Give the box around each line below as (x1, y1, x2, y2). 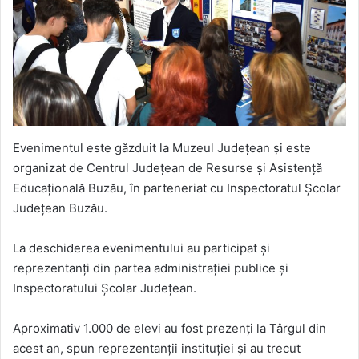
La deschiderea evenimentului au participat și (13, 240, 270, 256)
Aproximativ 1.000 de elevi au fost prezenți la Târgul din (13, 320, 326, 336)
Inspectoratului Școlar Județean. (13, 280, 196, 296)
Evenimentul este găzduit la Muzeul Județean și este (13, 139, 311, 155)
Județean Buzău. (13, 200, 107, 216)
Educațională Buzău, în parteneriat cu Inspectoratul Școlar (13, 179, 341, 196)
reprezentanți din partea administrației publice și (13, 260, 288, 276)
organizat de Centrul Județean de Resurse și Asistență (13, 159, 322, 175)
